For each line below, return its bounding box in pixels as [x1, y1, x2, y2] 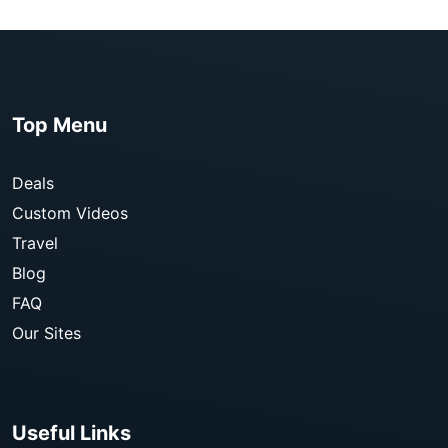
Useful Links [12, 421, 131, 445]
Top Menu [12, 113, 107, 137]
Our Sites [12, 323, 81, 343]
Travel [12, 233, 58, 253]
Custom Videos [12, 203, 128, 223]
